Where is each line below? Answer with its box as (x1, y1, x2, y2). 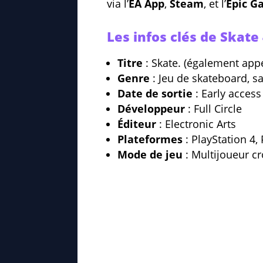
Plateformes (117, 132, 183, 147)
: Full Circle (185, 102, 242, 116)
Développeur (117, 102, 185, 116)
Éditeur (117, 117, 156, 131)
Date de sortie (117, 86, 193, 101)
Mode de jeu (117, 147, 183, 162)
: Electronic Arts (156, 117, 236, 131)
